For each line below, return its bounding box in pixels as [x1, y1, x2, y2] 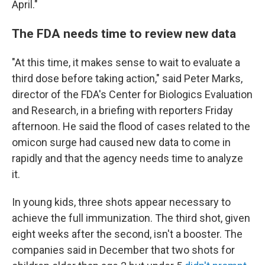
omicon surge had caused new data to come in [12, 136, 231, 148]
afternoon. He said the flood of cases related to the [12, 120, 250, 132]
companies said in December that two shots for [12, 244, 235, 256]
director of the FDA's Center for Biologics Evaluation [12, 88, 253, 101]
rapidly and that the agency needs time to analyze [12, 152, 243, 164]
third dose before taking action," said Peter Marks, [12, 72, 243, 85]
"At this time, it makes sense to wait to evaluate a [12, 56, 240, 69]
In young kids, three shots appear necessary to [12, 196, 231, 208]
